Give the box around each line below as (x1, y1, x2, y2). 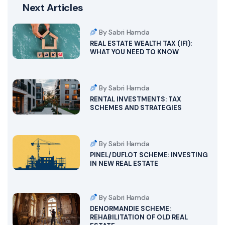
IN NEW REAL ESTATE (89, 159, 158, 168)
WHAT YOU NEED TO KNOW (89, 48, 179, 57)
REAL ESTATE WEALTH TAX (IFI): (89, 39, 192, 48)
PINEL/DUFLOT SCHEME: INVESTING (89, 151, 208, 160)
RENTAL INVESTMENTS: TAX (89, 95, 181, 104)
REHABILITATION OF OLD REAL (89, 212, 188, 221)
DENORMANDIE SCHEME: (89, 204, 171, 213)
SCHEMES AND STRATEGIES (89, 103, 182, 113)
